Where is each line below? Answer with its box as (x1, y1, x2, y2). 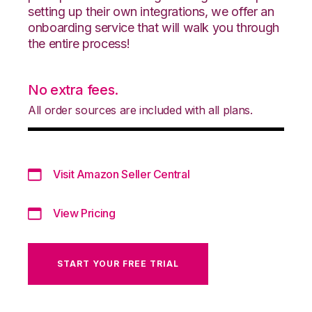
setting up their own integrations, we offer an (28, 3, 274, 19)
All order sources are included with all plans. (28, 102, 253, 117)
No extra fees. (28, 81, 118, 98)
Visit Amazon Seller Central (53, 166, 190, 181)
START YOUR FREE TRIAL (57, 258, 179, 269)
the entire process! (28, 36, 130, 51)
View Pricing (53, 205, 116, 220)
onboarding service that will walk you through (28, 19, 279, 35)
